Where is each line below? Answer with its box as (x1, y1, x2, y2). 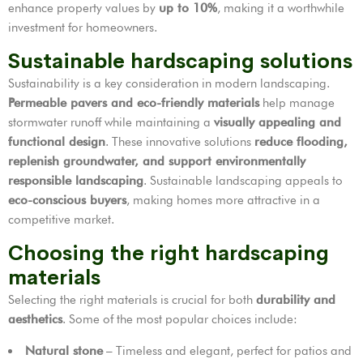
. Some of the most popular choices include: (62, 311, 297, 327)
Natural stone (25, 343, 103, 358)
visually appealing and (214, 114, 341, 130)
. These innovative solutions (105, 134, 254, 149)
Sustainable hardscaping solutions (8, 48, 352, 74)
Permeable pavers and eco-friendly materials (8, 95, 259, 110)
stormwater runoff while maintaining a (8, 114, 214, 130)
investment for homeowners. (8, 19, 157, 35)
